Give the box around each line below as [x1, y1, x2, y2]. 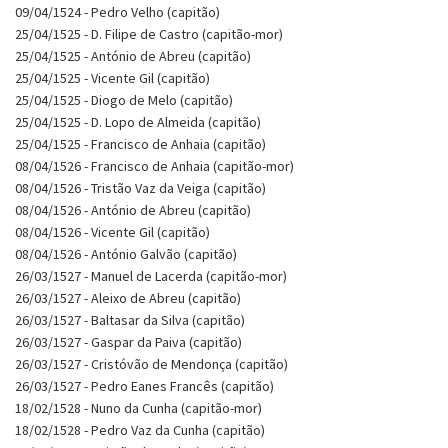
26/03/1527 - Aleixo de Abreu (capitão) [15, 288, 241, 307]
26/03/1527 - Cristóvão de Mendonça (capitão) [15, 354, 288, 373]
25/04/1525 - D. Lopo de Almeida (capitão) [15, 112, 261, 131]
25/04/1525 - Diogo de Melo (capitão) [15, 90, 233, 109]
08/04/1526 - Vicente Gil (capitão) [15, 222, 210, 241]
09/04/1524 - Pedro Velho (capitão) [15, 2, 220, 21]
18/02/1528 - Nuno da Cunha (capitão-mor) [15, 398, 262, 417]
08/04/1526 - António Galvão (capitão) [15, 244, 237, 263]
